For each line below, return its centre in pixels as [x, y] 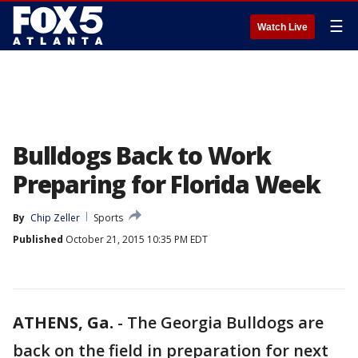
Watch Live [282, 27]
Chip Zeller [55, 218]
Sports [108, 218]
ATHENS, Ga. [63, 322]
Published [38, 239]
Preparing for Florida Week [167, 184]
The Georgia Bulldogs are [225, 322]
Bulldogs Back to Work [142, 155]
